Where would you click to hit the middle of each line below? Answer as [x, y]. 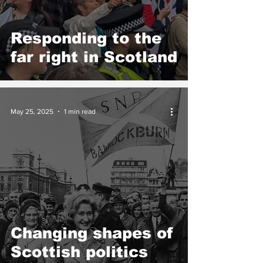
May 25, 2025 [32, 112]
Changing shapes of [92, 233]
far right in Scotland [94, 57]
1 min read [80, 112]
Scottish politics [79, 252]
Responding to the [86, 38]
